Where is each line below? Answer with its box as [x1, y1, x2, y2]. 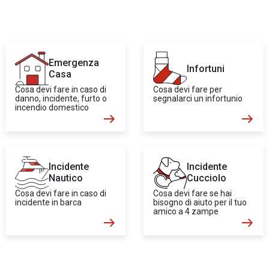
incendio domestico [15, 103, 89, 112]
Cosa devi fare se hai [153, 189, 232, 198]
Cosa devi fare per [153, 85, 222, 94]
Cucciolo [187, 172, 226, 184]
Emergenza [49, 57, 99, 68]
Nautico [49, 172, 83, 184]
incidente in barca [15, 198, 82, 207]
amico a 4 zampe [153, 207, 219, 216]
